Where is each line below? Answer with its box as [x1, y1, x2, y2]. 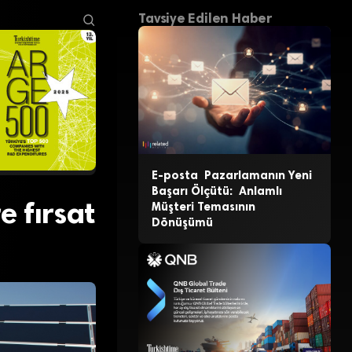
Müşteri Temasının [151, 200, 255, 214]
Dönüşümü [151, 215, 213, 230]
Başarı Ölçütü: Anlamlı [151, 184, 282, 199]
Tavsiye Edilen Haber [138, 10, 272, 27]
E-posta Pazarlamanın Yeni [151, 168, 312, 183]
